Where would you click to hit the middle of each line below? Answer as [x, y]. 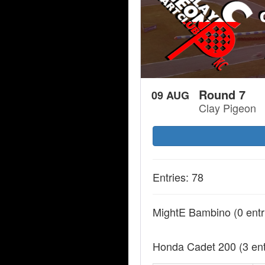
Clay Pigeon [227, 108]
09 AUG [170, 96]
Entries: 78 [178, 177]
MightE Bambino [193, 212]
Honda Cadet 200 [196, 246]
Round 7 [222, 95]
